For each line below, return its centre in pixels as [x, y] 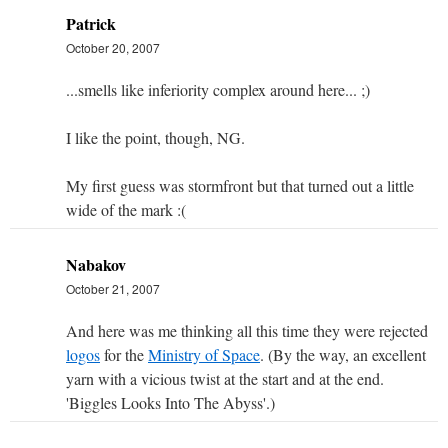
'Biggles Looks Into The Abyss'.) [170, 402]
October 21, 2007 [113, 288]
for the [124, 354]
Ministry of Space [204, 354]
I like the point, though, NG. [155, 137]
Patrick [91, 23]
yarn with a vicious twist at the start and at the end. [225, 378]
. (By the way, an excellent [343, 354]
